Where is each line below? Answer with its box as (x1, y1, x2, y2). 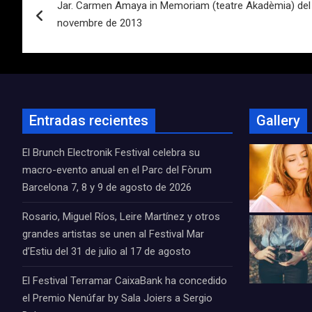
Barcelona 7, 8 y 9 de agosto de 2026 (22, 181, 192, 194)
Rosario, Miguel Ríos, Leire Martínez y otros (22, 210, 220, 223)
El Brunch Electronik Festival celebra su (22, 146, 200, 159)
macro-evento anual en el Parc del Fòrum (22, 164, 212, 176)
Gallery (256, 112, 300, 129)
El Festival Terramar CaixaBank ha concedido (22, 274, 227, 287)
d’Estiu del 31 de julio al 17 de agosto (22, 245, 191, 258)
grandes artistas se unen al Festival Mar (22, 228, 204, 240)
